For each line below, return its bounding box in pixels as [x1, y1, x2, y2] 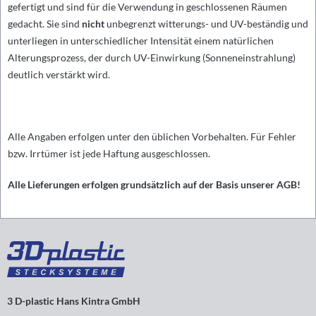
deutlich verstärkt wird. [8, 68, 110, 80]
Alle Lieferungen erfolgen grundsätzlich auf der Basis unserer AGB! [8, 178, 300, 190]
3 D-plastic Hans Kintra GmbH [7, 294, 140, 307]
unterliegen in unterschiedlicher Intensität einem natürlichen [8, 35, 274, 47]
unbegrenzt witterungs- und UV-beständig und [104, 18, 308, 30]
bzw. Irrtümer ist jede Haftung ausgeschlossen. [8, 147, 210, 159]
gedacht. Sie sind [8, 18, 82, 30]
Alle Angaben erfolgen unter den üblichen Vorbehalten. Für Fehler [8, 130, 296, 142]
